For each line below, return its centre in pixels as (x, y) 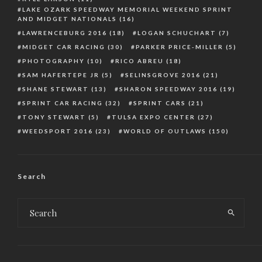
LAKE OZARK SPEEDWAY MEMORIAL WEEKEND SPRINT (127, 9)
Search (32, 176)
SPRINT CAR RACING (63, 103)
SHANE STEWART (56, 89)
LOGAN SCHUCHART (177, 32)
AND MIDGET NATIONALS (67, 18)
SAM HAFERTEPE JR (61, 75)
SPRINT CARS (160, 103)
